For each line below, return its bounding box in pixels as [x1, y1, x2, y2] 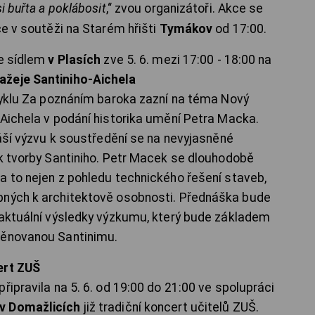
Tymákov [159, 22, 213, 37]
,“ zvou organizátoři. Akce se [105, 1, 264, 16]
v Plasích [48, 53, 101, 67]
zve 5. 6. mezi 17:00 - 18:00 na [101, 53, 272, 67]
